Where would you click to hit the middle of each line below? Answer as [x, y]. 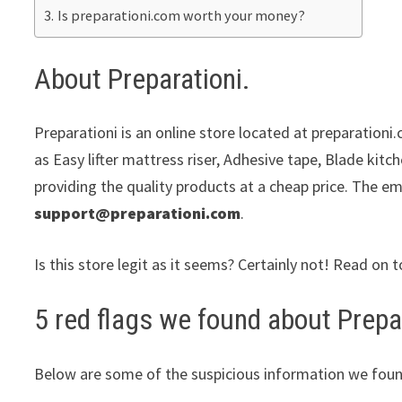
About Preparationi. [143, 79]
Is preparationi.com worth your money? [181, 16]
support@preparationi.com [138, 214]
